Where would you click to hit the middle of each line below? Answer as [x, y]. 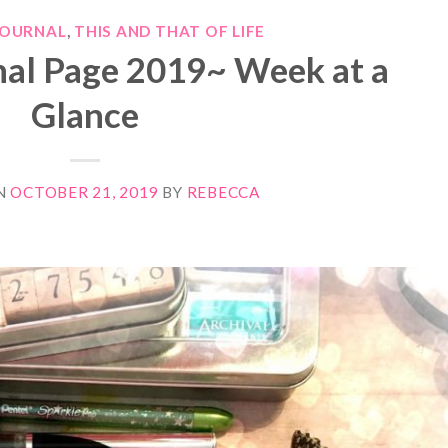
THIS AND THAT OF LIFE [170, 30]
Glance [85, 113]
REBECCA [223, 192]
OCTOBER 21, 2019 [84, 192]
